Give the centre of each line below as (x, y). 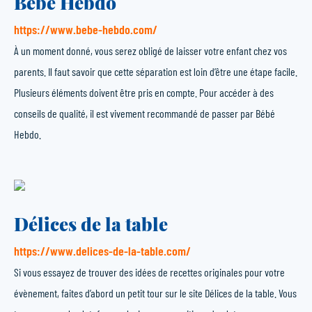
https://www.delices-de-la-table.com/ (102, 251)
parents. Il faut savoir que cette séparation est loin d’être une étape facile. (156, 71)
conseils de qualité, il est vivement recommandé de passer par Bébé (145, 113)
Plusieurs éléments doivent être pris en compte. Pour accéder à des (144, 92)
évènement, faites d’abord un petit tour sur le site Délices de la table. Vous (155, 293)
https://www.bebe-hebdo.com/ (86, 29)
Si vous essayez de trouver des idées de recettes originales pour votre (149, 272)
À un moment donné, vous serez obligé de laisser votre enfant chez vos (150, 50)
